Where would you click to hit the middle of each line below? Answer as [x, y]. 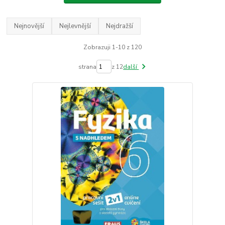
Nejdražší [120, 26]
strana [88, 67]
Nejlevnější [75, 26]
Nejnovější [29, 26]
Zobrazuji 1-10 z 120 [112, 47]
